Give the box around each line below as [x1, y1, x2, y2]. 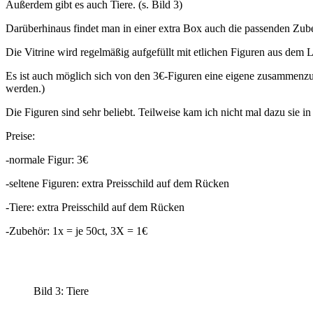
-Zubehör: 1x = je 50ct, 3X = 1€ [6, 224, 147, 237]
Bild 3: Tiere [34, 284, 89, 297]
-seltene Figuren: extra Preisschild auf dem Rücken [6, 177, 229, 189]
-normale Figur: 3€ [6, 153, 88, 166]
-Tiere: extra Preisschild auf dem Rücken [6, 201, 184, 213]
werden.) [6, 82, 45, 94]
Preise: [6, 129, 35, 142]
